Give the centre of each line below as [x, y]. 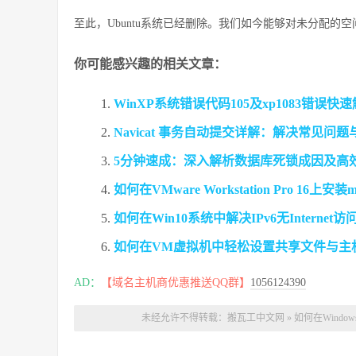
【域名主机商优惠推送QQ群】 [176, 282]
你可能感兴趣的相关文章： [150, 64]
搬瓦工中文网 [256, 318]
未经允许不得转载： [184, 318]
